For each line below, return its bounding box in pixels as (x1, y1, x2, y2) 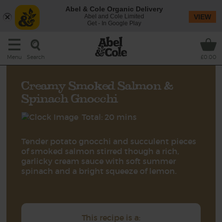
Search (26, 53, 45, 60)
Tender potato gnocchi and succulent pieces (21, 136, 197, 146)
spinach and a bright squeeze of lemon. (21, 166, 177, 176)
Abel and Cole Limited (84, 13, 144, 20)
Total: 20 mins (82, 112, 137, 122)
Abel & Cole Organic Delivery (65, 5, 163, 13)
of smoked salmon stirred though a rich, (21, 146, 179, 156)
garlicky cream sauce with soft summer (21, 156, 176, 166)
